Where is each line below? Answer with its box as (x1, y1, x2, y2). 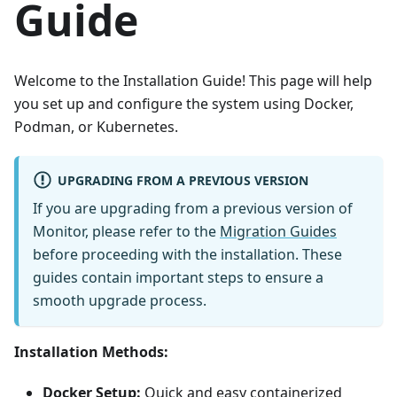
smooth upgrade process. (33, 290, 206, 310)
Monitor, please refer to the (33, 221, 220, 241)
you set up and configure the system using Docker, (14, 93, 354, 113)
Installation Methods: (14, 341, 168, 362)
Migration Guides (220, 221, 337, 241)
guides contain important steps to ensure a (33, 267, 323, 287)
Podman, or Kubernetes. (14, 116, 178, 136)
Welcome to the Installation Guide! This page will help (14, 70, 372, 90)
